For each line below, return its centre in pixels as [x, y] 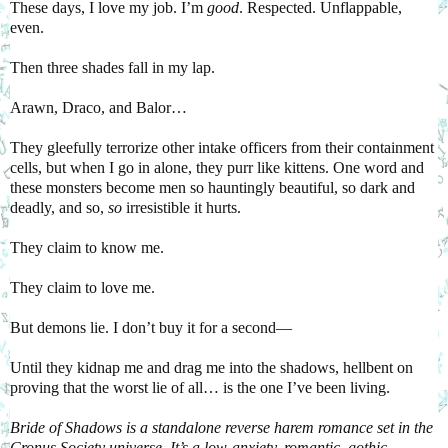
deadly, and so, [59, 207]
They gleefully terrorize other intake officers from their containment [222, 147]
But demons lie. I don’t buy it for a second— [151, 327]
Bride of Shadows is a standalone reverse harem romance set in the [221, 427]
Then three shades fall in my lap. [112, 67]
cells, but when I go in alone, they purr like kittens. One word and [217, 167]
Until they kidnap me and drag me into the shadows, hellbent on [211, 367]
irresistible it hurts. [183, 207]
